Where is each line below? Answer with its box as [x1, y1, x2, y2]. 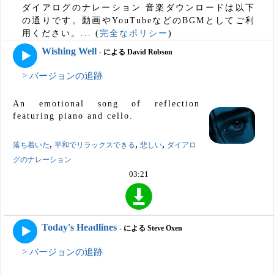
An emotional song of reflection [13, 99, 200, 109]
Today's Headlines [42, 221, 117, 232]
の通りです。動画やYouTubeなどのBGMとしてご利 [22, 16, 255, 25]
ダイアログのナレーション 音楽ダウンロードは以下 [22, 3, 255, 12]
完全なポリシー [100, 29, 168, 38]
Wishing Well [42, 46, 97, 57]
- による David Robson [99, 48, 172, 57]
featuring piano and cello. [13, 111, 133, 121]
